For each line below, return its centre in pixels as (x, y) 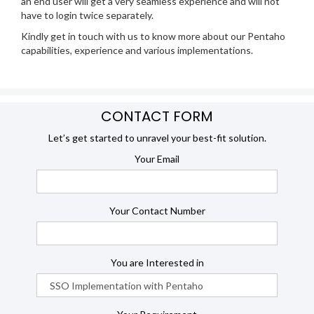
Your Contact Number (157, 211)
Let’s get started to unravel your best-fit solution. (157, 138)
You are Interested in (157, 263)
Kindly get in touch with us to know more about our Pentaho (153, 36)
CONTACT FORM (157, 117)
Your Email (157, 159)
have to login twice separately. (87, 15)
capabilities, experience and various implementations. (137, 50)
